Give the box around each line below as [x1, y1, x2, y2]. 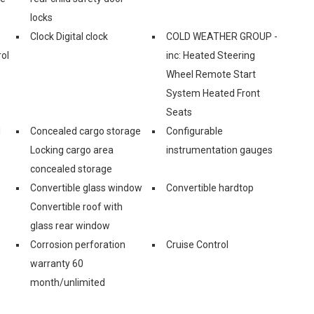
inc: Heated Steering [166, 49, 255, 61]
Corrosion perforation [30, 238, 125, 250]
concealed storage [30, 163, 112, 175]
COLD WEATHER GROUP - [166, 30, 278, 42]
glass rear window [30, 219, 110, 231]
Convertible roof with [30, 200, 123, 212]
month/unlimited [30, 276, 105, 288]
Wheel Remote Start [166, 68, 256, 80]
